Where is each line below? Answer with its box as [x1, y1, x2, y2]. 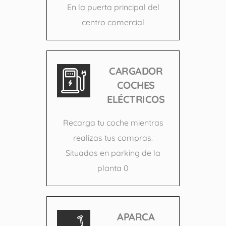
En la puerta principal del [67, 2, 159, 13]
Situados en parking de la [66, 148, 160, 158]
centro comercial [82, 17, 144, 28]
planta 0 [97, 163, 129, 174]
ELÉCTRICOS [107, 93, 164, 106]
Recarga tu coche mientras [63, 118, 163, 128]
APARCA [117, 210, 154, 223]
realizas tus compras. [73, 133, 153, 143]
